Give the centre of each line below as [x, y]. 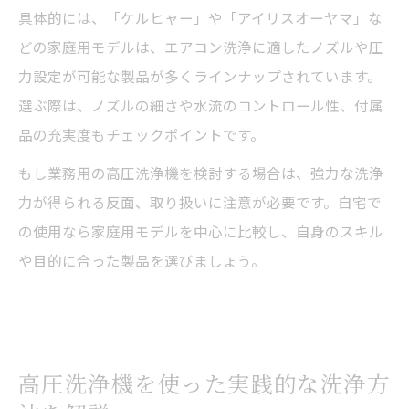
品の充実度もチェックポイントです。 [142, 135]
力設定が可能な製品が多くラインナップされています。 [200, 76]
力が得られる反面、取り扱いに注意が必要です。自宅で [200, 202]
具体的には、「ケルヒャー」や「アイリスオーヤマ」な [200, 18]
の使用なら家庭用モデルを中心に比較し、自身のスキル [201, 231]
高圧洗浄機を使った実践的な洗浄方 [204, 383]
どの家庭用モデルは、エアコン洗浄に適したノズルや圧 [201, 47]
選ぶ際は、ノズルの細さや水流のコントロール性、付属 [201, 105]
